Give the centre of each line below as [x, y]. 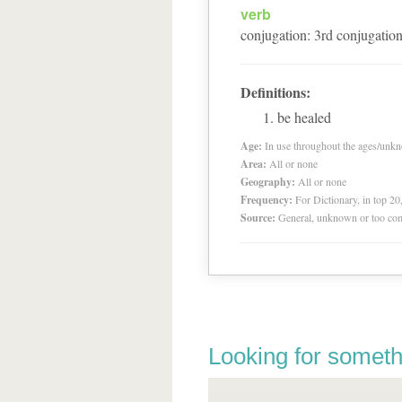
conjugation [274, 35]
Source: [258, 218]
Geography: [268, 182]
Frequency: [267, 200]
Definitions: [275, 92]
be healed [304, 117]
